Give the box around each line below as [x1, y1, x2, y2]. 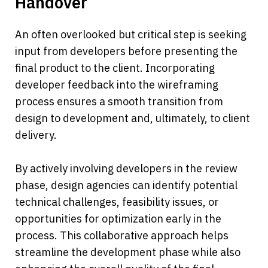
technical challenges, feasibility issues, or [15, 195, 219, 209]
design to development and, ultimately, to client [15, 111, 250, 126]
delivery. [15, 128, 57, 142]
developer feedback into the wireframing [15, 78, 218, 92]
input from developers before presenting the [15, 44, 237, 59]
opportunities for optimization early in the [15, 212, 221, 226]
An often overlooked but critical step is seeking [15, 28, 246, 42]
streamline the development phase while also [15, 245, 240, 260]
